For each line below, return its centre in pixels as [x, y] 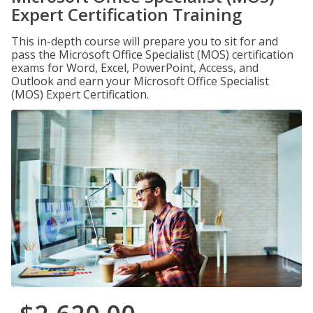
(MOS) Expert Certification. [80, 94]
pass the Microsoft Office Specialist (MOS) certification [152, 54]
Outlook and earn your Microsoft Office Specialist [140, 81]
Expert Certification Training [126, 14]
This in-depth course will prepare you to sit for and [145, 41]
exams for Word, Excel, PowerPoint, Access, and [135, 68]
